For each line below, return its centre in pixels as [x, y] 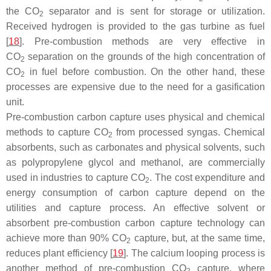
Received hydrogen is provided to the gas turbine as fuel [135, 27]
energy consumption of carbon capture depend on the [135, 193]
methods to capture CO [57, 132]
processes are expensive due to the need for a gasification [135, 87]
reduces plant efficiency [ [60, 253]
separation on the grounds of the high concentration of [145, 57]
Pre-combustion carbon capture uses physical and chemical [135, 117]
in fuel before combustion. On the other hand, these [145, 72]
